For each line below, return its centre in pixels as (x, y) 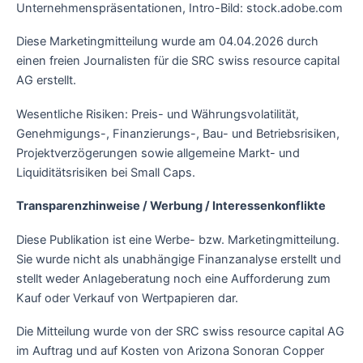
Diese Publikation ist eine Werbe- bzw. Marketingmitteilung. (178, 239)
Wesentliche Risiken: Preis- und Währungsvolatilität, (158, 114)
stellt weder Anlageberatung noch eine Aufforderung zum (173, 278)
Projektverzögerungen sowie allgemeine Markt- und (158, 153)
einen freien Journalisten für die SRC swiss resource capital (178, 61)
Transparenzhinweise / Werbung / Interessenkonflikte (171, 206)
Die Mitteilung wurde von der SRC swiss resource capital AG (180, 332)
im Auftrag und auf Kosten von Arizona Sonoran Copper (170, 351)
